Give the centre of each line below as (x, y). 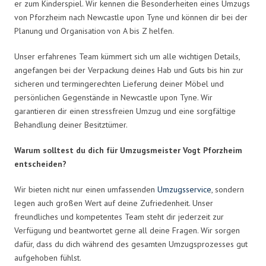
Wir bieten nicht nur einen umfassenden (86, 189)
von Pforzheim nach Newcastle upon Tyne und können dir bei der (131, 17)
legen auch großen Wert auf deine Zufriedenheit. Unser (114, 203)
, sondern (228, 189)
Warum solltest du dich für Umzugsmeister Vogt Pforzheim (128, 150)
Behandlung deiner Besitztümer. (71, 124)
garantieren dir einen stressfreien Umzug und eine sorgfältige (125, 111)
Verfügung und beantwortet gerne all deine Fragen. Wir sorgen (127, 230)
